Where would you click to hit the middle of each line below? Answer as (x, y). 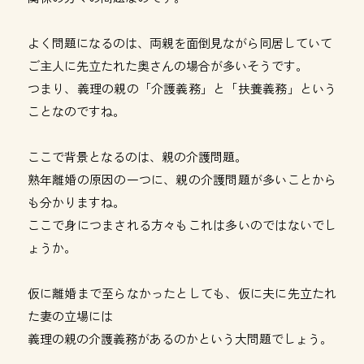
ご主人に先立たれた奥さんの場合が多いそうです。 (167, 65)
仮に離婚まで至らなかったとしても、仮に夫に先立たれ (182, 293)
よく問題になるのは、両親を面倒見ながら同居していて (180, 43)
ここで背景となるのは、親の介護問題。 (137, 156)
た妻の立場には (70, 316)
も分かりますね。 (76, 202)
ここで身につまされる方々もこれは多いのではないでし (182, 225)
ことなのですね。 (76, 111)
